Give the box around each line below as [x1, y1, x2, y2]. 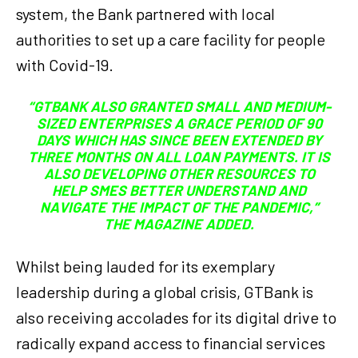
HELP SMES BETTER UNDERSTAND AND [52, 181, 306, 200]
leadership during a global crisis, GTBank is [16, 282, 313, 302]
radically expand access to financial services [16, 333, 325, 353]
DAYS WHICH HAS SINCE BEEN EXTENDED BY [36, 131, 322, 149]
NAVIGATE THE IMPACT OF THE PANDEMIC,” [39, 198, 319, 217]
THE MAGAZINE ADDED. [104, 215, 254, 233]
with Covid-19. [16, 55, 113, 75]
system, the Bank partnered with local [16, 4, 275, 24]
